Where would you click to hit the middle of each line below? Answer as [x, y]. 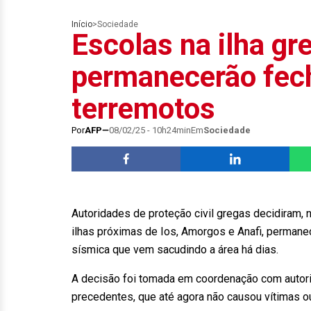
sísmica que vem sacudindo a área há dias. [175, 250]
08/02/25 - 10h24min [150, 130]
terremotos [143, 109]
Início [82, 24]
